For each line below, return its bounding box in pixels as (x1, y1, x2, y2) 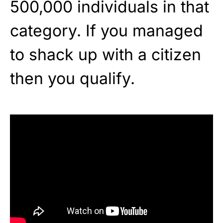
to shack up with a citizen (10, 45, 201, 65)
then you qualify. (10, 69, 135, 89)
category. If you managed (10, 21, 203, 41)
